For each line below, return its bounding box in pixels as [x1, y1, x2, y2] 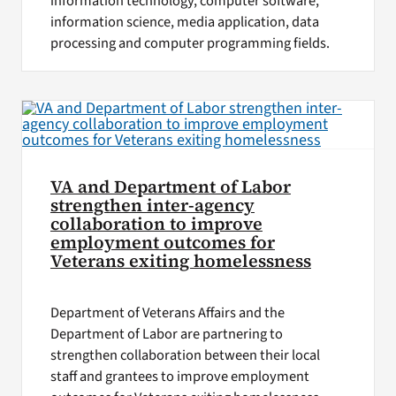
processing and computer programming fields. [49, 32, 330, 54]
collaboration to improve [49, 212, 263, 237]
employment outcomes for [49, 231, 275, 255]
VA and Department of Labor [49, 175, 291, 200]
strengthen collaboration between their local [49, 345, 320, 367]
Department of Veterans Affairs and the [49, 302, 285, 324]
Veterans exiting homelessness [49, 249, 311, 274]
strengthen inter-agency [49, 194, 255, 218]
